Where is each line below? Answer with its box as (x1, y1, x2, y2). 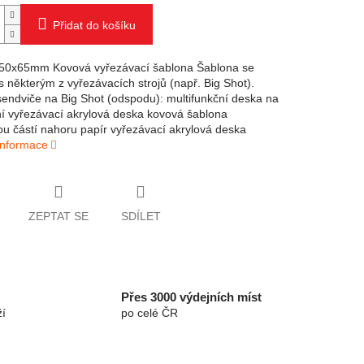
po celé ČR (121, 306, 178, 320)
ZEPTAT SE (28, 209, 89, 223)
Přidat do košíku (52, 19, 136, 32)
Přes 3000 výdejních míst (121, 290, 262, 305)
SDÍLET (120, 209, 161, 223)
